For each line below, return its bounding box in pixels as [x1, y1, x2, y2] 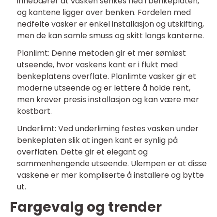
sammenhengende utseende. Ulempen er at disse [17, 158, 207, 170]
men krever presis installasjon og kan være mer [17, 94, 199, 106]
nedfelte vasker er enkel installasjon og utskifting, [17, 18, 204, 30]
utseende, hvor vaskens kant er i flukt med [17, 59, 178, 71]
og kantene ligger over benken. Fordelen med [17, 7, 191, 18]
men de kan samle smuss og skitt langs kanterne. [17, 30, 204, 42]
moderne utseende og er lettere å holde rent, [17, 82, 190, 94]
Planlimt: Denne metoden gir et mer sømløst [17, 47, 186, 59]
